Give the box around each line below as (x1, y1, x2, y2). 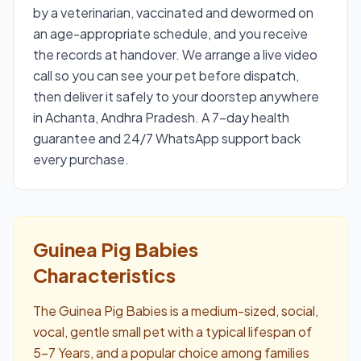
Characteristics (33, 263, 176, 287)
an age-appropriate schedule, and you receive (33, 25, 308, 42)
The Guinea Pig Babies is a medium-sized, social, (33, 302, 318, 319)
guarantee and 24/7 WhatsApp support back (33, 130, 301, 147)
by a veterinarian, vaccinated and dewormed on (33, 4, 313, 21)
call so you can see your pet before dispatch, (33, 67, 299, 84)
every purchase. (33, 151, 129, 168)
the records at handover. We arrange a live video (33, 46, 317, 63)
